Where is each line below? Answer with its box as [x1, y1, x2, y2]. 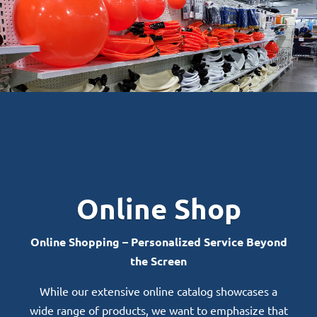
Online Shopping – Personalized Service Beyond [30, 234, 287, 249]
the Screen [130, 253, 187, 268]
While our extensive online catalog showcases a [40, 283, 277, 298]
